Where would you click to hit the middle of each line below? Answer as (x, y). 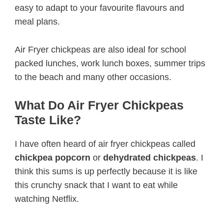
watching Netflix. (47, 199)
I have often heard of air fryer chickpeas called (105, 144)
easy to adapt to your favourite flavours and (99, 8)
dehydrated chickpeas (150, 158)
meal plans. (37, 21)
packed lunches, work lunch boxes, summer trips (110, 63)
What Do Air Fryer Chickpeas (99, 105)
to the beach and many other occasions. (93, 77)
